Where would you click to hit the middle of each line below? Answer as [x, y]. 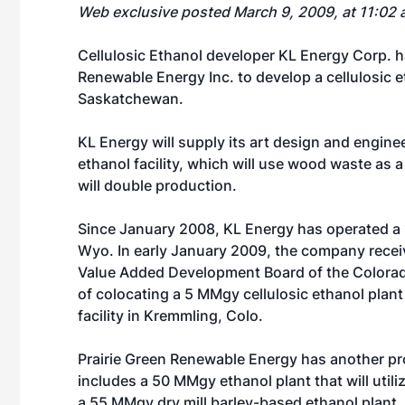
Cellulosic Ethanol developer [178, 55]
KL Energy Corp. [335, 55]
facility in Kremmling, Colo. [170, 316]
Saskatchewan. [131, 99]
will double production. [157, 185]
